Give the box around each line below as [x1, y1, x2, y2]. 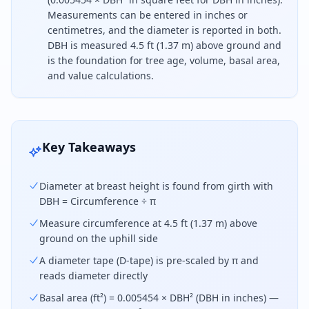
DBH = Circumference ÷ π [39, 195, 156, 208]
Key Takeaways [42, 139, 136, 155]
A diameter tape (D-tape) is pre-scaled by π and [39, 254, 259, 267]
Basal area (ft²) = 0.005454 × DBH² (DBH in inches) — [39, 291, 279, 304]
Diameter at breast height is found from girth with [39, 179, 273, 192]
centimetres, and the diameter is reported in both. [48, 23, 281, 37]
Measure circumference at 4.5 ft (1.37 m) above [39, 217, 257, 230]
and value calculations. [48, 69, 154, 82]
